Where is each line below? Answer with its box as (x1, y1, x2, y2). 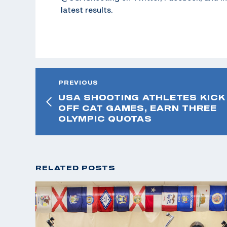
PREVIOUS (58, 79, 98, 86)
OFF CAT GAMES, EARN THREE (58, 103, 217, 112)
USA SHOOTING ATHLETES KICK (58, 92, 226, 102)
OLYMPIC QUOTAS (58, 113, 152, 123)
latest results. (61, 5, 113, 14)
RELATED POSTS (35, 163, 116, 172)
